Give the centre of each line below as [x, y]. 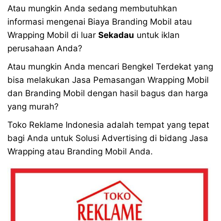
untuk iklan [157, 35]
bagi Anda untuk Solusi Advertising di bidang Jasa [108, 138]
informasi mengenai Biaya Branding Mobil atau [100, 21]
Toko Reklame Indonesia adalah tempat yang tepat [108, 125]
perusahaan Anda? [45, 48]
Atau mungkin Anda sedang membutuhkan [92, 8]
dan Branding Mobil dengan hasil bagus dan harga [108, 93]
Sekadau [116, 35]
